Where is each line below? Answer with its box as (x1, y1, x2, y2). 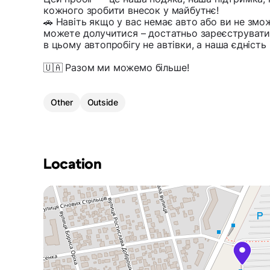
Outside (87, 96, 118, 107)
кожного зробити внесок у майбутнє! (43, 4, 219, 16)
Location (43, 157, 102, 172)
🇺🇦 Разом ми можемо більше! (43, 61, 189, 74)
